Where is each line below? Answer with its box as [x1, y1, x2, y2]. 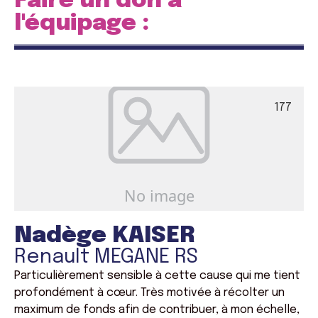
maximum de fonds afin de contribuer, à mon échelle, [14, 304, 300, 316]
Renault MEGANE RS [14, 247, 198, 268]
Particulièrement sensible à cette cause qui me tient [14, 270, 300, 282]
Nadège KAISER [14, 224, 195, 248]
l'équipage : [14, 12, 149, 35]
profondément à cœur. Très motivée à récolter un [14, 287, 285, 299]
